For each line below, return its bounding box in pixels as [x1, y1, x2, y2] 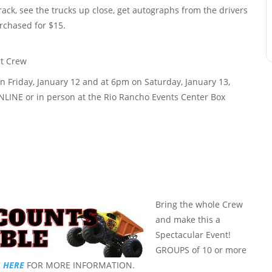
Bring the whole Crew [155, 198, 243, 210]
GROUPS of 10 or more [155, 243, 246, 256]
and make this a [155, 213, 220, 225]
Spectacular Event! [155, 228, 233, 240]
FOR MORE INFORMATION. [24, 259, 135, 271]
